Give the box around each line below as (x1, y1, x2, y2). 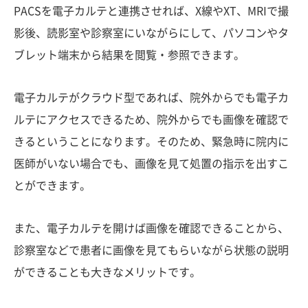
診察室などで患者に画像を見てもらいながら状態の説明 (14, 244, 289, 256)
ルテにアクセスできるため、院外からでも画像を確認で (14, 113, 289, 125)
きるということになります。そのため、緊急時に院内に (14, 135, 289, 147)
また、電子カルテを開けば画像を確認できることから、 (14, 222, 289, 234)
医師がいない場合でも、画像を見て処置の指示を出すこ (14, 157, 289, 169)
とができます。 (14, 179, 91, 191)
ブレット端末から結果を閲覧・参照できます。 (14, 49, 245, 60)
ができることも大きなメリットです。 (14, 266, 201, 278)
